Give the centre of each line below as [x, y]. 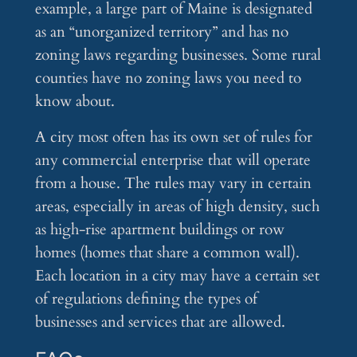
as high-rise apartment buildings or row [159, 230]
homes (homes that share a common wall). [167, 253]
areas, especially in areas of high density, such [177, 207]
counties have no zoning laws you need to [168, 78]
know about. [75, 102]
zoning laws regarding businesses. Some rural [178, 55]
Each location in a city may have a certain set [177, 276]
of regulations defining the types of [146, 299]
